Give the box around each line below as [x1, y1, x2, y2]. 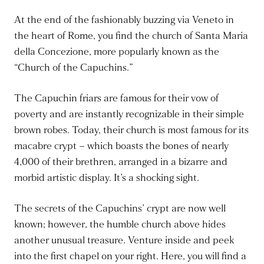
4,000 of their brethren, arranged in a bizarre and [14, 156, 227, 169]
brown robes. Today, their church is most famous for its [14, 124, 249, 137]
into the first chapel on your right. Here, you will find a [14, 250, 246, 263]
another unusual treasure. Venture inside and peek [14, 234, 234, 247]
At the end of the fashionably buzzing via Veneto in [14, 14, 234, 27]
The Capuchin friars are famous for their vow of [14, 92, 219, 105]
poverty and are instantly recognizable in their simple [14, 108, 244, 121]
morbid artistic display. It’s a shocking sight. [14, 171, 199, 184]
